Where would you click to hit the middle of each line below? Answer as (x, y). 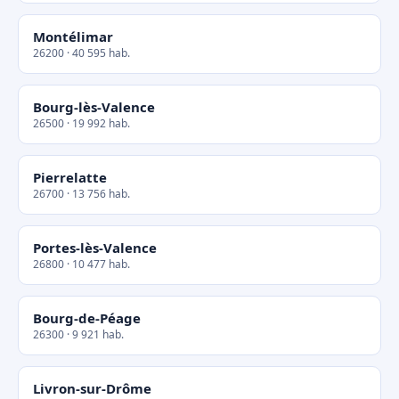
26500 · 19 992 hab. (81, 123)
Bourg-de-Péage (87, 318)
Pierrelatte (70, 177)
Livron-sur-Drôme (92, 388)
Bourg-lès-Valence (94, 107)
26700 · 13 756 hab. (81, 194)
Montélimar (73, 37)
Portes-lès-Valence (95, 248)
